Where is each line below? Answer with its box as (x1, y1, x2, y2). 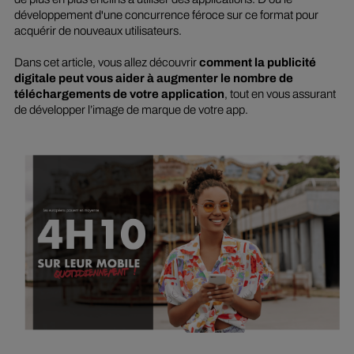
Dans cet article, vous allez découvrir (13, 55, 199, 69)
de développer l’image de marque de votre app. (13, 103, 250, 116)
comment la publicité (198, 55, 316, 69)
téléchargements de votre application (13, 87, 224, 100)
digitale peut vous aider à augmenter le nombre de (13, 71, 293, 85)
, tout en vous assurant (224, 87, 336, 100)
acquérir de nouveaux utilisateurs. (13, 24, 184, 37)
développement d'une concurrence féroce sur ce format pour (13, 8, 318, 21)
